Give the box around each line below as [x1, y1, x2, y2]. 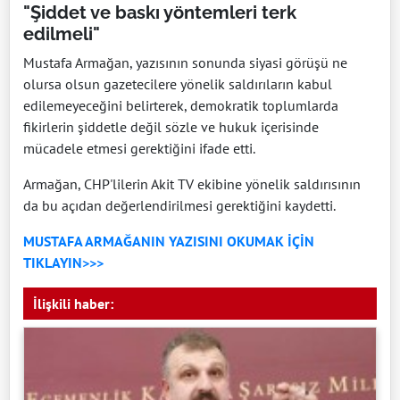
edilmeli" [23, 23, 100, 46]
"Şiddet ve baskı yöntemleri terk [23, 2, 296, 24]
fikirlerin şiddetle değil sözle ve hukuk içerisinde [23, 118, 319, 137]
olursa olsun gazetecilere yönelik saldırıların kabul [23, 75, 332, 94]
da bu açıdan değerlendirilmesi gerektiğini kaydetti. [23, 196, 336, 215]
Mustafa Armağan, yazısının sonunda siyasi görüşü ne [23, 54, 347, 72]
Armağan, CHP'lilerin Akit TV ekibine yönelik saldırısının [23, 175, 361, 194]
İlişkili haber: [33, 295, 113, 313]
